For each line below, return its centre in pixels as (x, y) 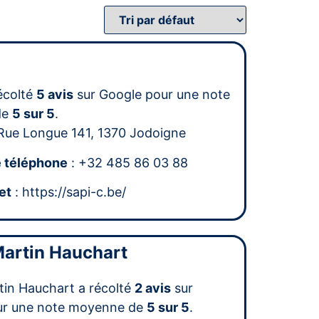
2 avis (153, 288)
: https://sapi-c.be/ (69, 192)
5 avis (55, 95)
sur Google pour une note (152, 95)
